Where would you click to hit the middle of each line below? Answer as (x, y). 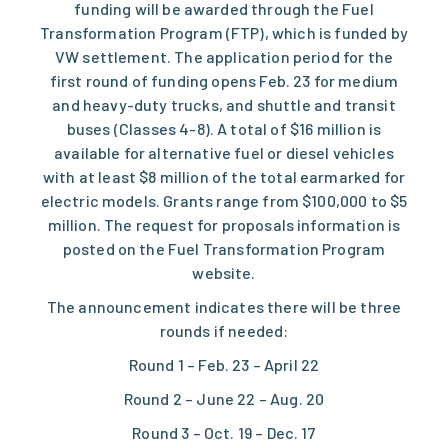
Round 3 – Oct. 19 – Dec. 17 (224, 433)
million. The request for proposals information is (224, 225)
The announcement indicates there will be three (224, 307)
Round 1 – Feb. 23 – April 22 (224, 365)
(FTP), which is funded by (315, 33)
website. (224, 273)
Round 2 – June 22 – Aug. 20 (224, 399)
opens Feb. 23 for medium (303, 81)
